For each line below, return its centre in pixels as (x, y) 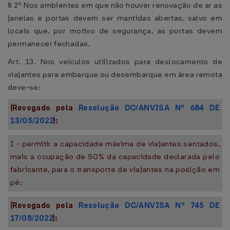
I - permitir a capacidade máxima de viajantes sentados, (115, 144)
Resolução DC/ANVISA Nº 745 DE (149, 205)
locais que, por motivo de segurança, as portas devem (115, 31)
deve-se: (24, 87)
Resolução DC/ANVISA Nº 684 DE (149, 108)
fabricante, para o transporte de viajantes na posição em (115, 169)
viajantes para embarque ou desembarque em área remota (115, 74)
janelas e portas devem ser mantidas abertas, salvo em (115, 18)
